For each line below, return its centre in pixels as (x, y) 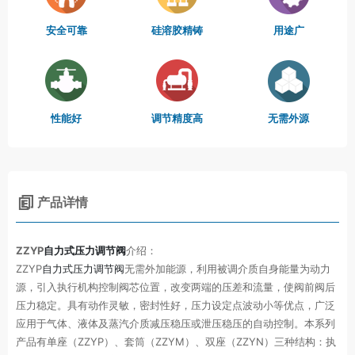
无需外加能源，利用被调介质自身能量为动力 (227, 268)
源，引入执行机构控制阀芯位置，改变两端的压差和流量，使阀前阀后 (176, 286)
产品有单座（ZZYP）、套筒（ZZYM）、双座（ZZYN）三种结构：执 (176, 341)
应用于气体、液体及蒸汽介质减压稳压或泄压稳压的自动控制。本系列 (176, 323)
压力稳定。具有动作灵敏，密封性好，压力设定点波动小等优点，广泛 (176, 305)
